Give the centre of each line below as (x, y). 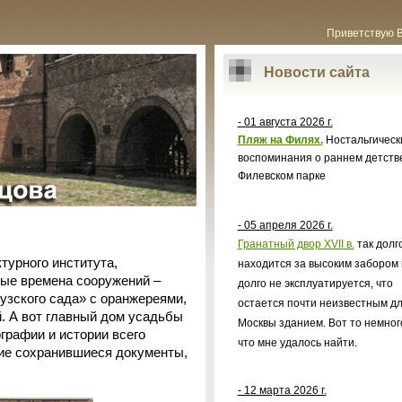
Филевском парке (281, 175)
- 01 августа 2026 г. (285, 122)
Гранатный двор (280, 244)
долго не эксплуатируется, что (315, 283)
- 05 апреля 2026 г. (285, 225)
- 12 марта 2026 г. (282, 390)
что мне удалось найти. (298, 342)
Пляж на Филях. (280, 140)
